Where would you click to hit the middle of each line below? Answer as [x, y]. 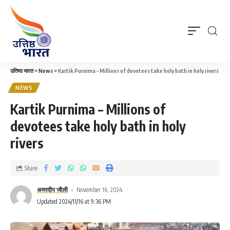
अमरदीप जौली [52, 190]
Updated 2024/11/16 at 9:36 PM [74, 202]
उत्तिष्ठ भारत [22, 71]
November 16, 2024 [100, 190]
